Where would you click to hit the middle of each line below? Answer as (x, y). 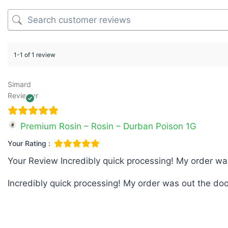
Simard (19, 84)
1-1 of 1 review (35, 55)
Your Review (33, 161)
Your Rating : (29, 143)
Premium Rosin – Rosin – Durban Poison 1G (108, 126)
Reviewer (23, 96)
